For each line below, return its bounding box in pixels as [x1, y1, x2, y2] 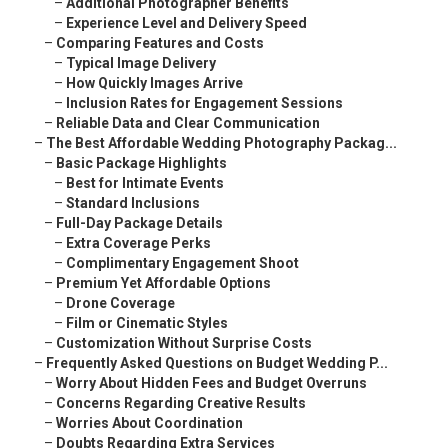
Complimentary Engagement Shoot [66, 255, 299, 272]
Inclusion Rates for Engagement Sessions [66, 95, 343, 112]
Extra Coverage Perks [66, 235, 211, 252]
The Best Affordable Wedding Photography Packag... [46, 135, 397, 152]
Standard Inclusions [66, 195, 200, 212]
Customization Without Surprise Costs [56, 335, 312, 352]
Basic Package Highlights [56, 155, 227, 172]
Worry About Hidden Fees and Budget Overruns [56, 375, 367, 392]
